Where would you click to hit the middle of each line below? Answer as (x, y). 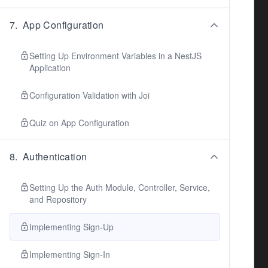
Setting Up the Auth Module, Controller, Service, (120, 187)
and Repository (58, 199)
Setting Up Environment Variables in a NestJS (115, 56)
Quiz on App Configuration (79, 123)
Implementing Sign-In (70, 254)
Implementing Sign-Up (71, 227)
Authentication (55, 156)
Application (50, 68)
